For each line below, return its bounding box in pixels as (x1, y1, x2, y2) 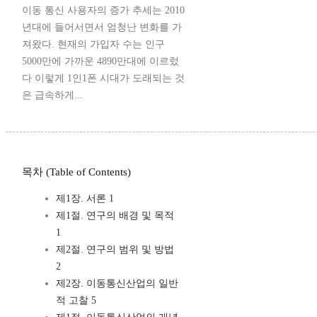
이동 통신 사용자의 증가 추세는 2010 (22, 5, 185, 16)
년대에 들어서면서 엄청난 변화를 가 (22, 22, 182, 33)
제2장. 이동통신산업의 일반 (56, 278, 178, 289)
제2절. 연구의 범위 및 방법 (56, 244, 174, 255)
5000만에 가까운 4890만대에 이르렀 (22, 56, 179, 67)
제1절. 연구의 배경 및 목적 (56, 210, 174, 221)
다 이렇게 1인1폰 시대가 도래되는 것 (22, 73, 185, 84)
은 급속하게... (22, 90, 83, 101)
